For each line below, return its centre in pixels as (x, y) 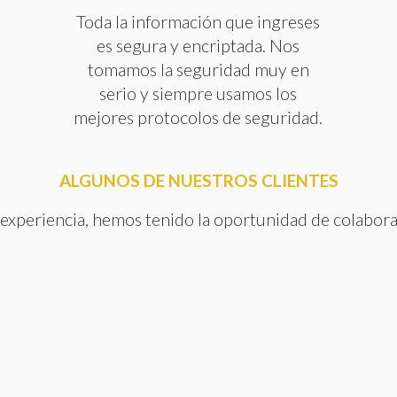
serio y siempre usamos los (198, 94)
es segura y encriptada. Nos (198, 46)
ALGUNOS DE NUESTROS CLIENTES (198, 181)
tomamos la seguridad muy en (198, 70)
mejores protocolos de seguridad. (198, 118)
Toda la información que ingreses (198, 22)
